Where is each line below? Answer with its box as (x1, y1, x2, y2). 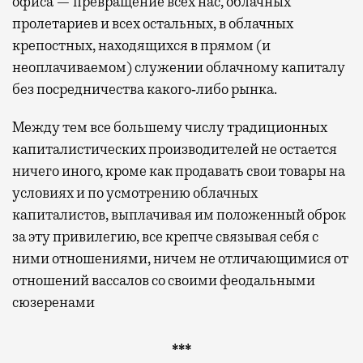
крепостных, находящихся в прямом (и (12, 36, 271, 54)
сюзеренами (12, 293, 95, 311)
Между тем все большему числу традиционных (12, 117, 327, 136)
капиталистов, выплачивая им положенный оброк (12, 205, 346, 224)
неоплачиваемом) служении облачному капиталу (12, 58, 345, 76)
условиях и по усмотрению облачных (12, 183, 258, 202)
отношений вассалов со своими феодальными (12, 271, 315, 289)
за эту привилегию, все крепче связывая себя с (12, 227, 318, 246)
